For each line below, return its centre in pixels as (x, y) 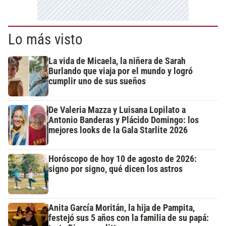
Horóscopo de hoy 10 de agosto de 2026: (123, 159)
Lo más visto (45, 40)
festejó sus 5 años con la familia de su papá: (129, 218)
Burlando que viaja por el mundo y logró (121, 71)
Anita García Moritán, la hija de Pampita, (122, 208)
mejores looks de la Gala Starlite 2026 (118, 130)
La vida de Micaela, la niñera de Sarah (117, 61)
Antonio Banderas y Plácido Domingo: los (124, 120)
